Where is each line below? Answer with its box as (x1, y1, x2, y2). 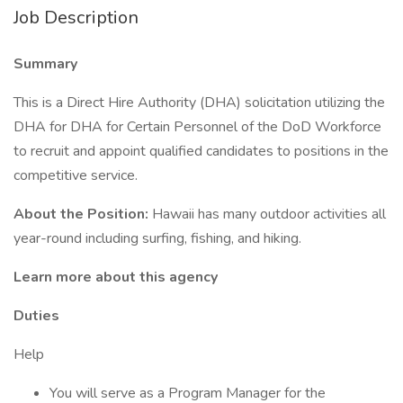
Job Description (13, 5, 139, 30)
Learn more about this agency (13, 267, 218, 287)
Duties (13, 306, 59, 326)
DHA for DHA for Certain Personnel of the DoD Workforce (13, 117, 381, 137)
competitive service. (13, 166, 138, 185)
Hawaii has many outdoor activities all (152, 204, 386, 224)
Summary (13, 54, 77, 74)
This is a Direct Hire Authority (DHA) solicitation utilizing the (13, 93, 385, 112)
